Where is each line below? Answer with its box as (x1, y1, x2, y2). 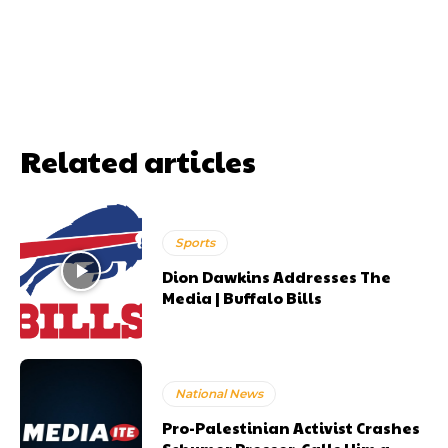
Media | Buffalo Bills (162, 286, 323, 308)
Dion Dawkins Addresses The (162, 265, 392, 287)
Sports (175, 234, 216, 250)
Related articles (20, 139, 256, 181)
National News (175, 386, 264, 402)
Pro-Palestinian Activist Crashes (162, 417, 421, 439)
